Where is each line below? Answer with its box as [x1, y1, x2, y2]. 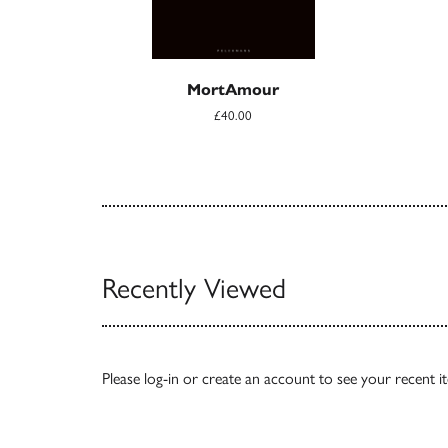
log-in [144, 369, 179, 388]
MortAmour [187, 80, 280, 99]
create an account [202, 369, 315, 388]
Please [102, 369, 144, 388]
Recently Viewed [102, 271, 286, 305]
